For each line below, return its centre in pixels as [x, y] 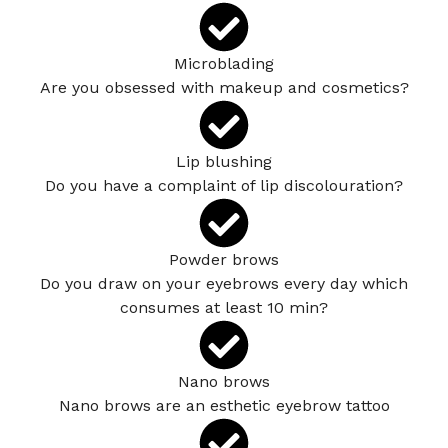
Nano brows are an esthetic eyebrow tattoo [224, 405]
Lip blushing [224, 161]
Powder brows [224, 259]
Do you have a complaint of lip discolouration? [224, 185]
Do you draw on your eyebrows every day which [224, 283]
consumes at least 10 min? [224, 307]
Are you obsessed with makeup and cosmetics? [224, 87]
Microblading [224, 63]
